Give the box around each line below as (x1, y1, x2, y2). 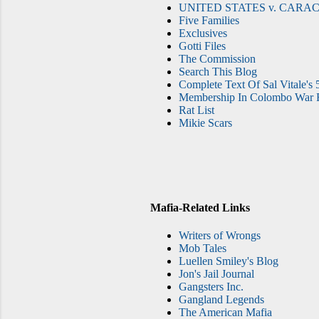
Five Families (179, 14, 239, 26)
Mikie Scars (179, 116, 232, 129)
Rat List (179, 103, 214, 116)
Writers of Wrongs (179, 229, 261, 242)
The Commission (179, 52, 256, 65)
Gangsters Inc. (179, 281, 244, 293)
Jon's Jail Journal (179, 268, 254, 281)
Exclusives (179, 26, 227, 39)
